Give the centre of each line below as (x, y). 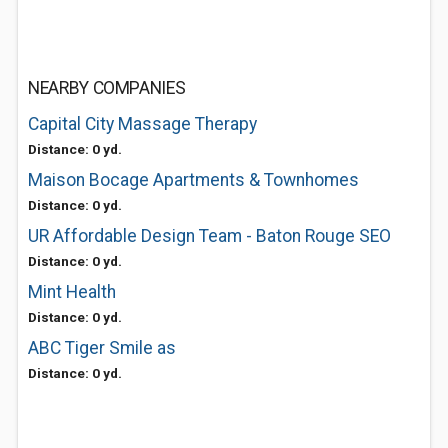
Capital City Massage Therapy (142, 124)
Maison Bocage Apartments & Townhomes (193, 180)
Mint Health (72, 292)
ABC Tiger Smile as (102, 348)
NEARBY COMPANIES (107, 88)
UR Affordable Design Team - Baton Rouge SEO (209, 236)
